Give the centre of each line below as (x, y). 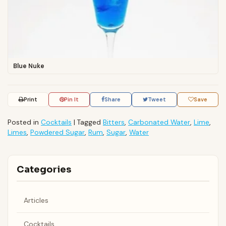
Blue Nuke (29, 66)
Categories (44, 170)
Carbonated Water (159, 122)
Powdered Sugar (58, 132)
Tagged (90, 122)
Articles (36, 201)
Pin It (72, 100)
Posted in (24, 122)
